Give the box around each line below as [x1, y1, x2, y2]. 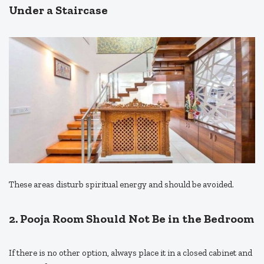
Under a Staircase [9, 3, 108, 18]
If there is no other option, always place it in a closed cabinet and [9, 247, 252, 259]
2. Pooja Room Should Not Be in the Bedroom [9, 212, 254, 226]
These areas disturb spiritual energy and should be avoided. [9, 179, 234, 190]
